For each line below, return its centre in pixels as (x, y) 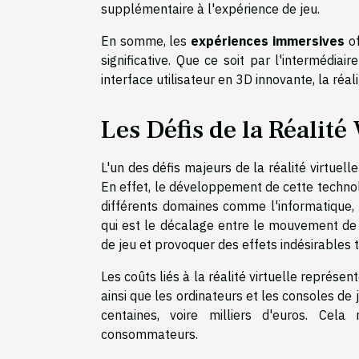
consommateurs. (149, 334)
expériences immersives (268, 40)
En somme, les (146, 40)
